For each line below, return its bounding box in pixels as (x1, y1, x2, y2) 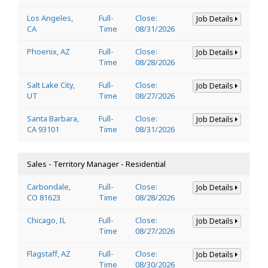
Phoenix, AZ (27, 45, 70, 57)
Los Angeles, (27, 12, 73, 23)
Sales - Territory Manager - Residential (27, 158, 166, 169)
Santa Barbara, (27, 112, 79, 124)
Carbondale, (27, 181, 71, 192)
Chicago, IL (27, 214, 66, 226)
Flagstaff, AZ (27, 248, 71, 259)
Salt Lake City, (27, 79, 75, 90)
